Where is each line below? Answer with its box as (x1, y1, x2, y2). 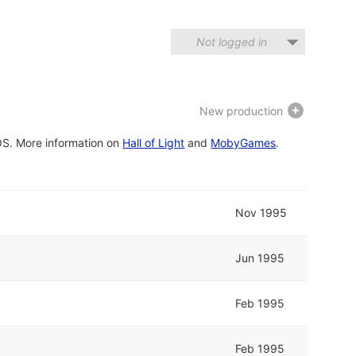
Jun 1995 (235, 251, 285, 265)
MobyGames (211, 136, 277, 149)
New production (199, 104, 286, 118)
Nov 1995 (235, 206, 288, 219)
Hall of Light (122, 136, 185, 149)
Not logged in (196, 35, 267, 48)
